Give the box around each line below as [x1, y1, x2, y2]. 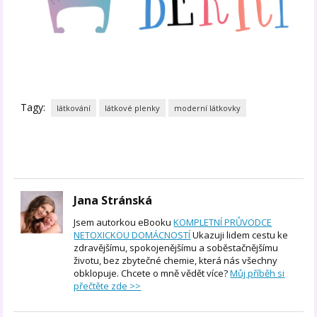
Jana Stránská [74, 192, 153, 208]
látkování [57, 102, 91, 113]
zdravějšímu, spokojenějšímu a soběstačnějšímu [74, 241, 279, 254]
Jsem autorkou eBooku [74, 215, 174, 229]
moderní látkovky [174, 102, 241, 113]
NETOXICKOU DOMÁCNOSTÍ [74, 228, 191, 241]
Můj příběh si [230, 266, 285, 279]
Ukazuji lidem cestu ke [190, 228, 289, 241]
